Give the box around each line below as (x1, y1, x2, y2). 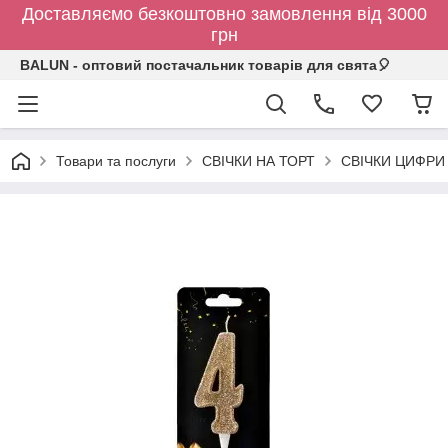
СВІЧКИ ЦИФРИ (341, 153, 445, 169)
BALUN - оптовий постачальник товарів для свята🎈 (20, 57, 391, 73)
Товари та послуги (56, 153, 176, 169)
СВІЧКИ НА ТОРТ (202, 153, 315, 169)
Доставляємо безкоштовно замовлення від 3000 (21, 4, 427, 24)
